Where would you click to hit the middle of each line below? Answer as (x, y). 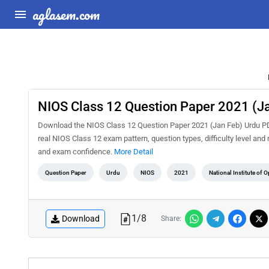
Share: (171, 219)
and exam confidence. (76, 152)
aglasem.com (66, 14)
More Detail (134, 152)
